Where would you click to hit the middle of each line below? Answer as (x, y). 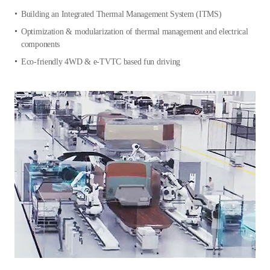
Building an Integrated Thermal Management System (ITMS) (121, 14)
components (41, 45)
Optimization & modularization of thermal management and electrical (135, 32)
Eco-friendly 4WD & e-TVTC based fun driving (101, 62)
